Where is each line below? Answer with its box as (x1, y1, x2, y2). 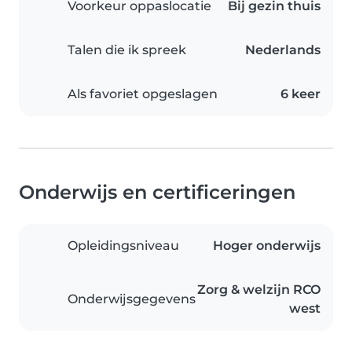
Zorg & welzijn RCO (197, 282, 321, 298)
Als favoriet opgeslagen (68, 86, 218, 102)
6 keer (280, 86, 321, 102)
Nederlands (245, 42, 321, 58)
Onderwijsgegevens (68, 291, 196, 307)
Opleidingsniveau (68, 238, 179, 254)
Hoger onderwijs (213, 238, 321, 254)
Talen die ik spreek (68, 42, 186, 58)
